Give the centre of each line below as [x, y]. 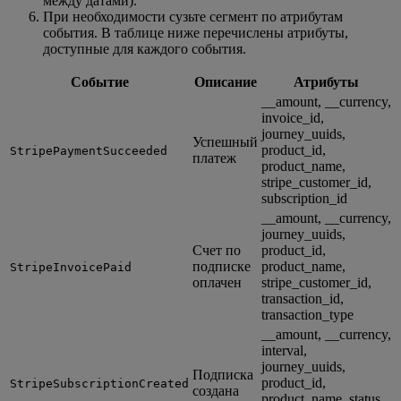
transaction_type [307, 314]
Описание [225, 81]
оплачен [217, 282]
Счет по [217, 250]
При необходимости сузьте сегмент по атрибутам [193, 16]
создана [216, 390]
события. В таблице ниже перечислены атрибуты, [196, 32]
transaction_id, [303, 298]
